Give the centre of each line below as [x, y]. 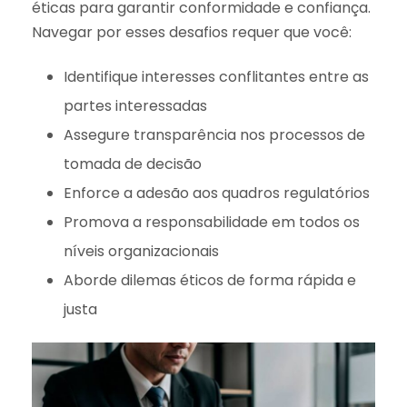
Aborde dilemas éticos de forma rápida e [210, 280]
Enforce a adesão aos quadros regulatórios [217, 193]
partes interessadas [135, 105]
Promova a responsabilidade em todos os [212, 222]
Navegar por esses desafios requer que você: [192, 32]
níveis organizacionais [141, 251]
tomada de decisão [133, 164]
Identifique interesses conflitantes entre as [216, 76]
